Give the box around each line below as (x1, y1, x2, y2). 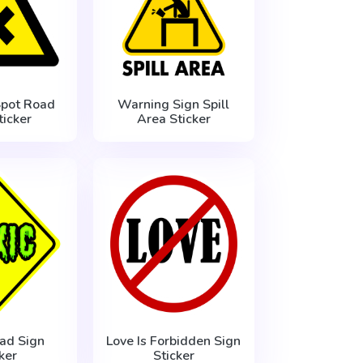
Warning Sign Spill (117, 95, 230, 113)
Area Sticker (136, 109, 211, 128)
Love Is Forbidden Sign (106, 331, 241, 350)
